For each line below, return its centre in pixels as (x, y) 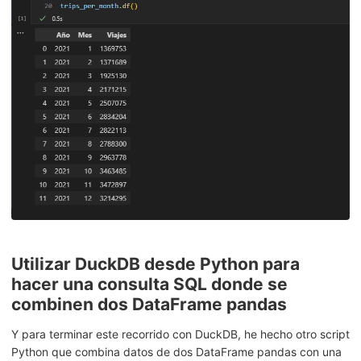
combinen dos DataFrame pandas (149, 304)
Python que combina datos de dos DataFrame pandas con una (176, 351)
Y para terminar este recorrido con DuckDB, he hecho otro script (180, 334)
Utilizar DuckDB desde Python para (156, 263)
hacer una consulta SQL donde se (149, 284)
